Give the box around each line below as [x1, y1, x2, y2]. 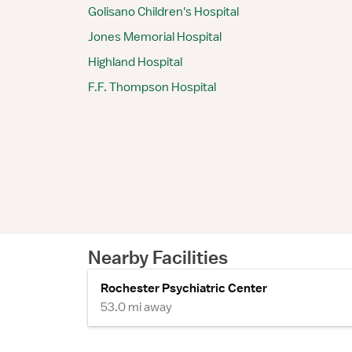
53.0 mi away [101, 299, 172, 315]
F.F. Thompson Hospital [88, 79, 216, 95]
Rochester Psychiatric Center [101, 280, 267, 296]
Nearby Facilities [88, 246, 228, 268]
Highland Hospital [88, 54, 182, 70]
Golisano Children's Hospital [88, 4, 239, 20]
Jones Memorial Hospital [88, 29, 222, 45]
